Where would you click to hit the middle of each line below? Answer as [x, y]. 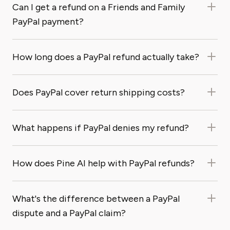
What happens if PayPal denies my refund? [101, 128]
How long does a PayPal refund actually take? [106, 57]
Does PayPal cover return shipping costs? [99, 92]
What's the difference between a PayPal [96, 199]
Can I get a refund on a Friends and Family [99, 7]
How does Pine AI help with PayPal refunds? [103, 163]
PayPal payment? [48, 22]
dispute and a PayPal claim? [69, 213]
